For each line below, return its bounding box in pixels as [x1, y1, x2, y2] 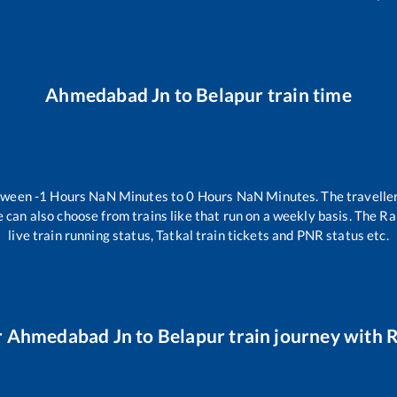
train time [263, 82, 352, 105]
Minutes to [115, 187, 187, 204]
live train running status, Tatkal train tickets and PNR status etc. [8, 226, 389, 243]
